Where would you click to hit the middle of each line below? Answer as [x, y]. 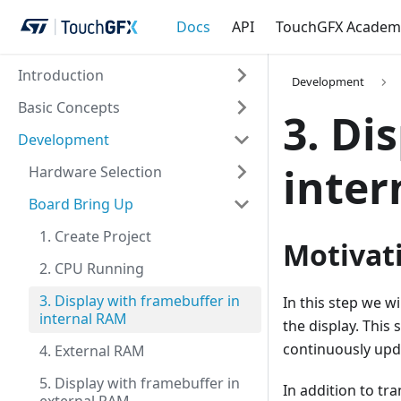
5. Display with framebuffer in [140, 383]
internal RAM [83, 319]
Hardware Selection [95, 172]
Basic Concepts [69, 107]
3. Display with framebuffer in [140, 301]
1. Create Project [95, 236]
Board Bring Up [81, 204]
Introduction [61, 75]
